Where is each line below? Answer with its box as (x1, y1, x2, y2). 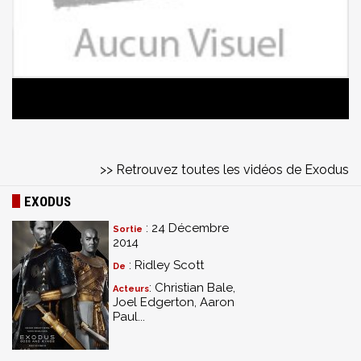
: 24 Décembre (143, 221, 229, 235)
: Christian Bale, (149, 280, 235, 295)
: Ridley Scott (126, 258, 204, 272)
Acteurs (113, 284, 149, 294)
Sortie (113, 224, 143, 234)
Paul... (113, 309, 145, 324)
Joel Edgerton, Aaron (113, 295, 234, 309)
